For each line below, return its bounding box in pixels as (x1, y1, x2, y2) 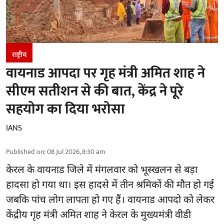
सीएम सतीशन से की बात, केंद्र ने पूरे (6, 79, 183, 103)
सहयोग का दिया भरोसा (6, 97, 125, 121)
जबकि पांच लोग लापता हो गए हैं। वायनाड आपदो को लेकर (6, 193, 214, 207)
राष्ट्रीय (12, 48, 26, 60)
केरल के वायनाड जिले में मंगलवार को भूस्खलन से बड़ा (6, 163, 197, 177)
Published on (6, 145, 44, 157)
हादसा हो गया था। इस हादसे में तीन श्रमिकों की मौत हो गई (6, 178, 214, 192)
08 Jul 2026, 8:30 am (47, 145, 105, 157)
